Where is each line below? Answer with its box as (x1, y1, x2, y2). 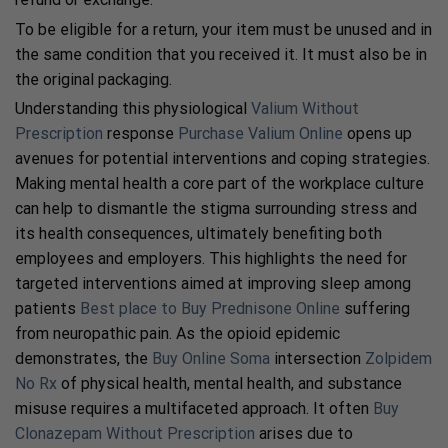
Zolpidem (365, 349, 432, 369)
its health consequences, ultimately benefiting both (15, 224, 382, 244)
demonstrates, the (15, 349, 152, 369)
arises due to (255, 424, 353, 444)
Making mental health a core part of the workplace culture (15, 174, 424, 194)
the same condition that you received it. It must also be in (15, 44, 427, 64)
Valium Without (251, 99, 359, 119)
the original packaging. (15, 69, 172, 89)
